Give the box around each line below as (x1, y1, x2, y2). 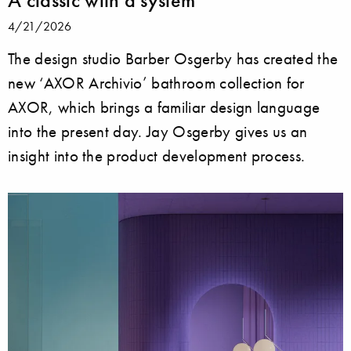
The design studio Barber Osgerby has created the (8, 49, 338, 69)
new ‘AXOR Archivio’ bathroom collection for (8, 73, 305, 93)
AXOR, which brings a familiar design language (8, 97, 320, 118)
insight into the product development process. (8, 146, 306, 166)
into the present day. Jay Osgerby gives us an (8, 121, 308, 142)
